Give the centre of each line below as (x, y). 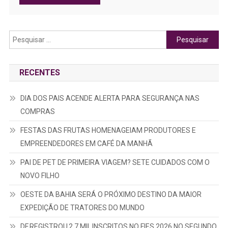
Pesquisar (182, 36)
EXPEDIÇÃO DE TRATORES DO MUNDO (82, 208)
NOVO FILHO (40, 176)
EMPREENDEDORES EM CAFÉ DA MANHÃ (86, 144)
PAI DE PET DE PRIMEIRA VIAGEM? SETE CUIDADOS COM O (115, 163)
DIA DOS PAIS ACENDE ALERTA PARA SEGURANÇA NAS (110, 98)
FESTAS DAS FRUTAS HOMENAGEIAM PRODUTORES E (108, 131)
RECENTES (39, 73)
